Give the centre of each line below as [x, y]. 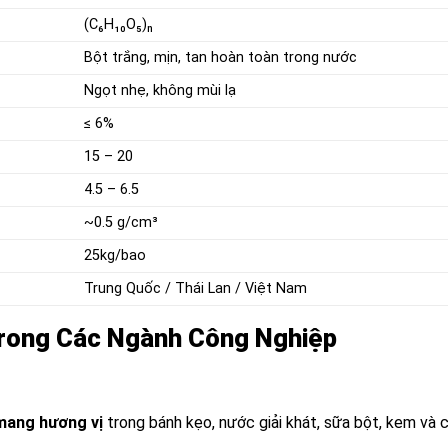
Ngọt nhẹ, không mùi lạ [160, 90]
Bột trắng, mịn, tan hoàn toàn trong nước [221, 57]
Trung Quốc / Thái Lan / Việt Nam [196, 288]
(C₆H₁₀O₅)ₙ [119, 24]
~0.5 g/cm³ [121, 222]
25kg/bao [115, 255]
